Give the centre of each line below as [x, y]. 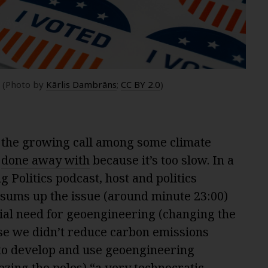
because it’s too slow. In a [162, 160]
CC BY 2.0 [141, 84]
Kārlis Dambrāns [81, 84]
